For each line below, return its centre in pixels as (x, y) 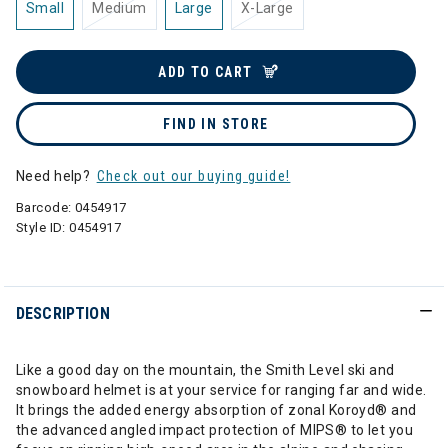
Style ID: (43, 227)
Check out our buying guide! (193, 176)
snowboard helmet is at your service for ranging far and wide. (221, 390)
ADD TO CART (205, 72)
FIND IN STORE (216, 124)
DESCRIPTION (63, 313)
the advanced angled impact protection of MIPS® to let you (214, 430)
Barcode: (45, 207)
